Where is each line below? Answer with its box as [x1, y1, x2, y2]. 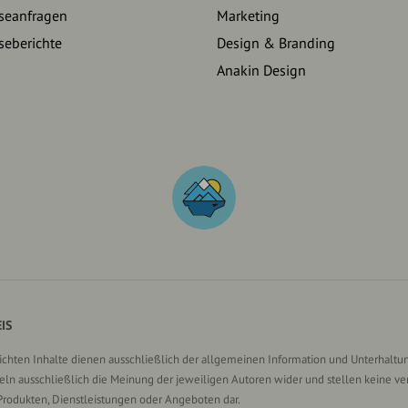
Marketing [216, 6, 280, 25]
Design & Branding [216, 34, 335, 53]
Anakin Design [216, 61, 306, 80]
